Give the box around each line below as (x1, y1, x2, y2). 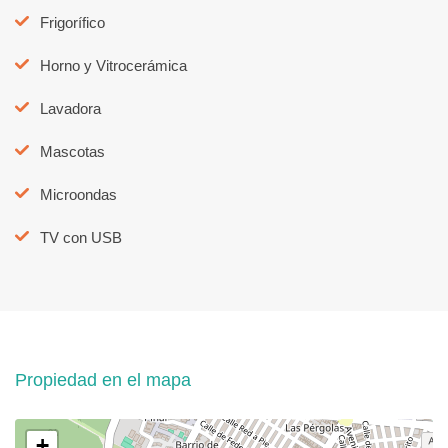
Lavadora (40, 99, 101, 117)
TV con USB (40, 228, 122, 246)
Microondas (40, 185, 117, 203)
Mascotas (40, 142, 105, 160)
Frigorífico (40, 13, 105, 31)
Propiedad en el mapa (15, 369, 191, 390)
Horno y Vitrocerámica (40, 56, 187, 74)
